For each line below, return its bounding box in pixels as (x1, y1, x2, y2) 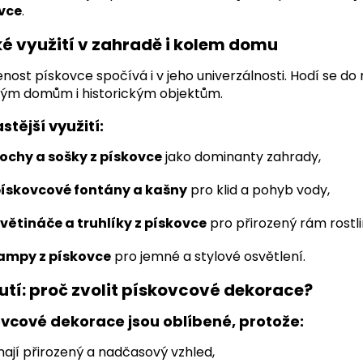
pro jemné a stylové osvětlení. (111, 246, 305, 266)
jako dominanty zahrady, (162, 147, 321, 166)
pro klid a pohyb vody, (187, 180, 330, 199)
